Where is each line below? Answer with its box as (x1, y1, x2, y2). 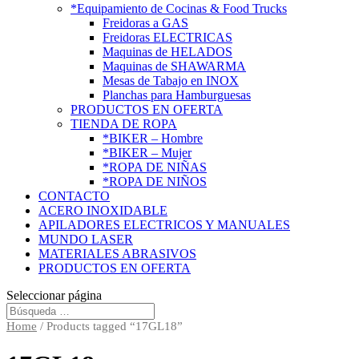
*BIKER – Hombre (103, 131, 203, 145)
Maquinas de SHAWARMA (103, 59, 246, 73)
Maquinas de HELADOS (103, 45, 232, 58)
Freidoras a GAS (103, 16, 188, 30)
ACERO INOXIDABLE (38, 204, 167, 217)
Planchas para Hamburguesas (103, 88, 251, 102)
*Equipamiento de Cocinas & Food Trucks (71, 2, 287, 15)
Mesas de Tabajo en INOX (103, 74, 239, 87)
